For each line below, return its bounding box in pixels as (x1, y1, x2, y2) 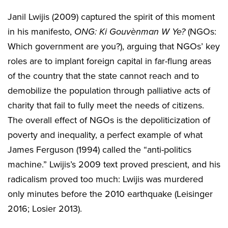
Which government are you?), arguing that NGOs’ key (8, 41, 220, 52)
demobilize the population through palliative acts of (8, 85, 210, 97)
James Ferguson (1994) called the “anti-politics (8, 144, 191, 156)
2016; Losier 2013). (8, 203, 82, 215)
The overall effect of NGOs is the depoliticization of (8, 115, 210, 126)
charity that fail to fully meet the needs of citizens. (8, 100, 204, 111)
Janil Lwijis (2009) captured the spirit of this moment (8, 11, 215, 23)
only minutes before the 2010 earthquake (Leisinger (8, 188, 213, 200)
